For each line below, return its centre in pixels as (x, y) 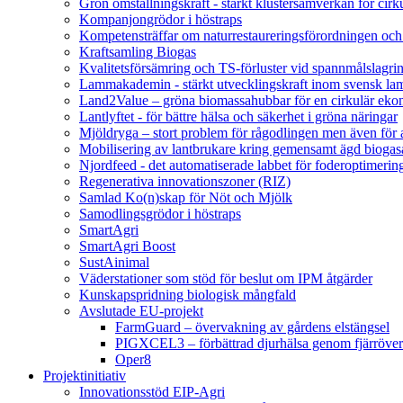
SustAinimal (114, 262)
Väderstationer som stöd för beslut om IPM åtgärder (226, 278)
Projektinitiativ (85, 376)
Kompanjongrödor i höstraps (161, 19)
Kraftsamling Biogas (138, 52)
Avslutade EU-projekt (141, 311)
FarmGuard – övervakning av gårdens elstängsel (252, 327)
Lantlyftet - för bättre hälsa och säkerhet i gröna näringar (238, 116)
